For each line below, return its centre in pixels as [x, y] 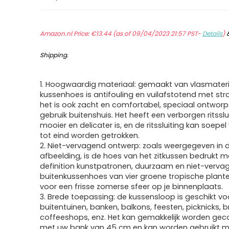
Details [213, 33]
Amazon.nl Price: [66, 33]
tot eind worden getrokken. [90, 135]
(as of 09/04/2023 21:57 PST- [157, 33]
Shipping [54, 55]
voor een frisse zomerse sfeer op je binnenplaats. [132, 187]
